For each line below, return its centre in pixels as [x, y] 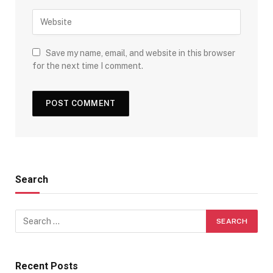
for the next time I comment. [88, 66]
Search [32, 179]
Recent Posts [47, 266]
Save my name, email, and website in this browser [140, 53]
